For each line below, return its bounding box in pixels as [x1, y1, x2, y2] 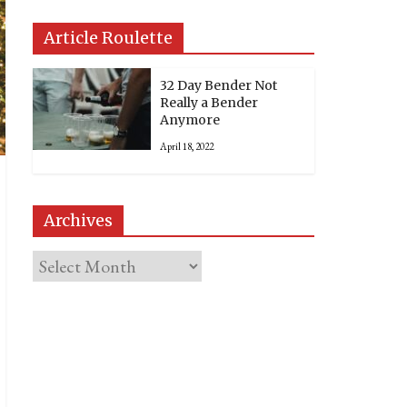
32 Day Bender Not [160, 76, 277, 94]
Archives [44, 209, 113, 231]
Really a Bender [160, 94, 258, 111]
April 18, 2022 [160, 139, 213, 153]
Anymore [160, 111, 220, 128]
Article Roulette [44, 26, 173, 48]
